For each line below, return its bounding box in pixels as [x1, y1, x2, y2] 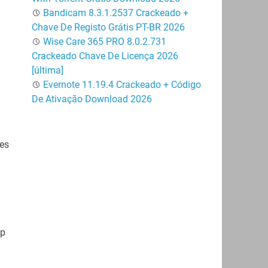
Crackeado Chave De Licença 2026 [31, 50, 178, 62]
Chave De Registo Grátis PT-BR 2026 [31, 21, 185, 33]
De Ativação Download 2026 [31, 93, 152, 105]
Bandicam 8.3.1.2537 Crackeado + [42, 7, 188, 19]
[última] [31, 64, 63, 76]
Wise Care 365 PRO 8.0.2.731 [42, 35, 166, 47]
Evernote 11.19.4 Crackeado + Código [42, 78, 201, 90]
